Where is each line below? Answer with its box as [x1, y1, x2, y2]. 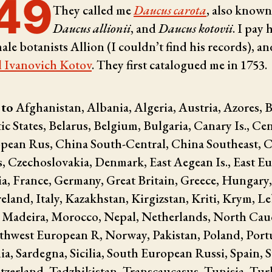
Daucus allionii [53, 19, 131, 36]
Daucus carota [134, 1, 206, 18]
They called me [53, 1, 134, 18]
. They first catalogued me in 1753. [92, 56, 267, 73]
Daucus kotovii [158, 19, 233, 36]
